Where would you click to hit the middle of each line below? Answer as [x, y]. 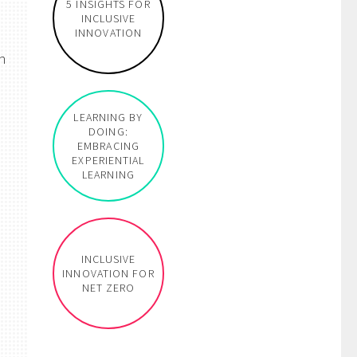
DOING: [108, 131]
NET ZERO [108, 288]
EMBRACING [108, 146]
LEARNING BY [108, 117]
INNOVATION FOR [108, 273]
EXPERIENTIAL [108, 160]
